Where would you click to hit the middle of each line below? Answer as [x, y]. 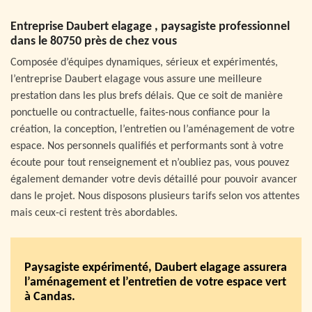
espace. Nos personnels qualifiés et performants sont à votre [147, 146]
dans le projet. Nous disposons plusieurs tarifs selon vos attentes [155, 196]
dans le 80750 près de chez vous [94, 41]
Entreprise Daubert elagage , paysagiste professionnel [150, 26]
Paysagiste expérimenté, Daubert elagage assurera [156, 268]
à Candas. [50, 297]
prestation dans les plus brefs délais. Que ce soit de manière [147, 96]
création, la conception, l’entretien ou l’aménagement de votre [153, 129]
